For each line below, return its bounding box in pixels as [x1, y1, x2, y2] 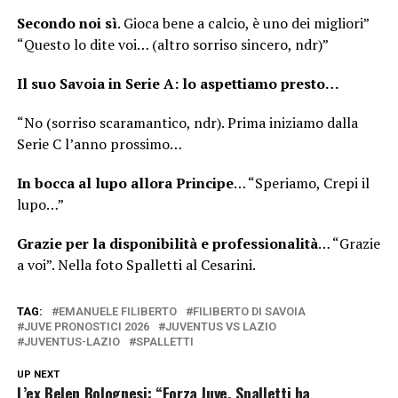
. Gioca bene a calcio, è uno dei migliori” [116, 12, 369, 33]
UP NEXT [16, 368, 60, 380]
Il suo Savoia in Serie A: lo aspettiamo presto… [16, 73, 339, 93]
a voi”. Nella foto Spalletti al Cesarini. [16, 254, 256, 275]
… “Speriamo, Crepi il [233, 172, 370, 193]
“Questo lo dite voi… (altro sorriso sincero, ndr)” [16, 34, 329, 54]
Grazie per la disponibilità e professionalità [16, 233, 318, 253]
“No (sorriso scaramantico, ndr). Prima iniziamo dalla [16, 112, 358, 132]
